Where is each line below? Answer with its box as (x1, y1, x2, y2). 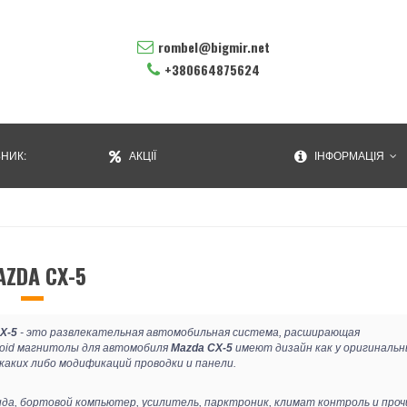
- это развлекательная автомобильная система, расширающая (17, 325, 360, 339)
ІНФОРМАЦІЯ (311, 146, 387, 163)
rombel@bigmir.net (157, 36, 270, 56)
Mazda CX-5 (168, 341, 233, 354)
